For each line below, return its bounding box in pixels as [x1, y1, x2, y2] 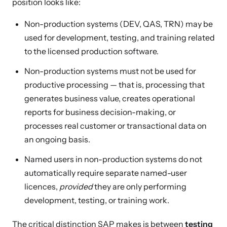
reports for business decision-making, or [24, 107, 176, 117]
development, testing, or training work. [24, 195, 169, 205]
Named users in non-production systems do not [24, 154, 202, 164]
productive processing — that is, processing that [24, 80, 205, 90]
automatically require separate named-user [24, 168, 187, 178]
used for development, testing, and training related [24, 32, 215, 43]
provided [59, 181, 93, 192]
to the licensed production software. [24, 46, 159, 56]
